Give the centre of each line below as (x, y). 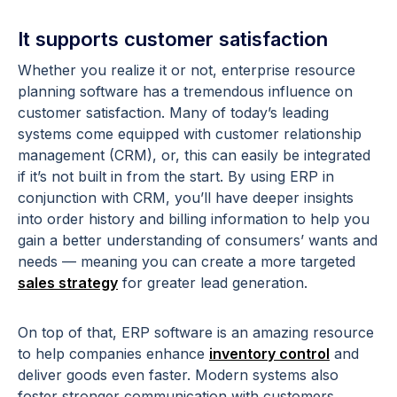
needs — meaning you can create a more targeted (187, 261)
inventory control (269, 353)
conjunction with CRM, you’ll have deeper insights (186, 197)
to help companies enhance (113, 353)
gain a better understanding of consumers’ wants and (198, 240)
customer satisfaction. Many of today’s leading (173, 112)
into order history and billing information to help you (194, 218)
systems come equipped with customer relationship (190, 133)
